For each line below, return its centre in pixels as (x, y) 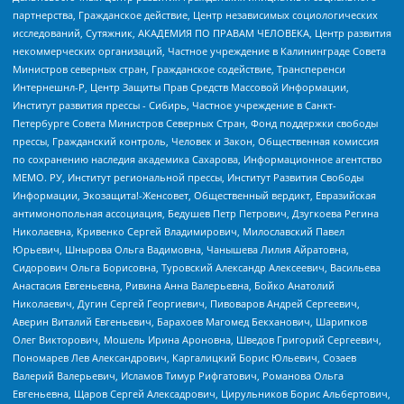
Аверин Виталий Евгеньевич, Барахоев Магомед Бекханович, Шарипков (190, 321)
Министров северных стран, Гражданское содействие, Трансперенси (179, 69)
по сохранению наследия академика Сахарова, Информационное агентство (197, 159)
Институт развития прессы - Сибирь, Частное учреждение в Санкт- (174, 105)
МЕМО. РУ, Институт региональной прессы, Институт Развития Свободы (188, 177)
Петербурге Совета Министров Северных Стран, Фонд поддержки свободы (195, 123)
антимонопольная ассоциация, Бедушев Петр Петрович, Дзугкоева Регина (196, 213)
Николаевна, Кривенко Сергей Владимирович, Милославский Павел (179, 231)
